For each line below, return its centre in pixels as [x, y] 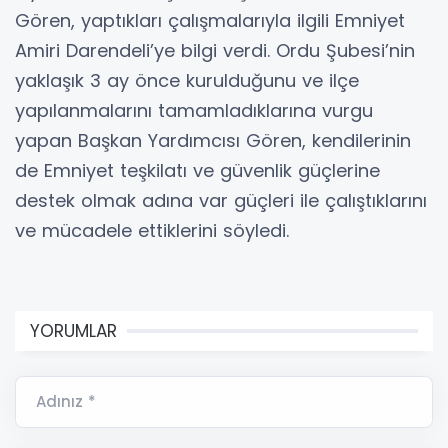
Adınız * [66, 401]
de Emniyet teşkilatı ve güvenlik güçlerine [197, 170]
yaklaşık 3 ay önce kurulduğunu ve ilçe [187, 80]
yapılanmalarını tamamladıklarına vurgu [194, 110]
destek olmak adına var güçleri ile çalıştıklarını [221, 200]
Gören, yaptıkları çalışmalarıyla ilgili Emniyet [210, 20]
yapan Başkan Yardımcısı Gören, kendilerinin [213, 140]
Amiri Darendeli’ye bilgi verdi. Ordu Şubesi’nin [215, 50]
